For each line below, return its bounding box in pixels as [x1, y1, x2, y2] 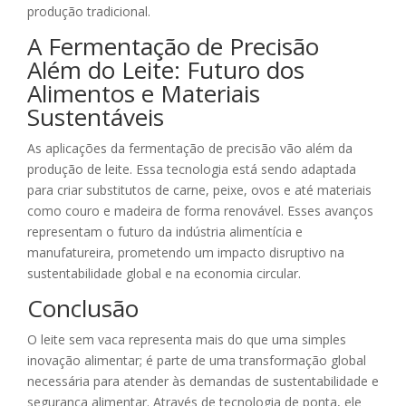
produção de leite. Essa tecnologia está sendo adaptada [27, 160, 356, 179]
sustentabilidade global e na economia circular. [27, 265, 301, 283]
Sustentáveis [27, 101, 164, 134]
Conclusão [27, 292, 139, 325]
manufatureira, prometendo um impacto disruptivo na [27, 244, 344, 262]
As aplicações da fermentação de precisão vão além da [27, 140, 353, 158]
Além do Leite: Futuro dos [27, 53, 304, 87]
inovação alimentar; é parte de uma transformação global [27, 352, 366, 370]
